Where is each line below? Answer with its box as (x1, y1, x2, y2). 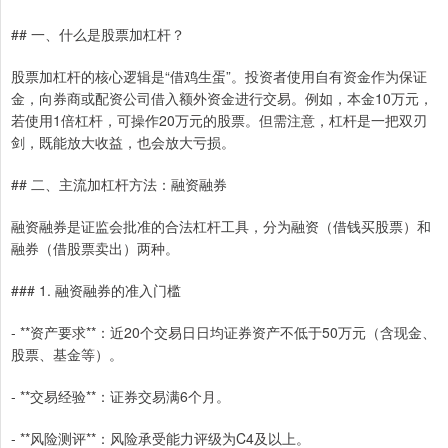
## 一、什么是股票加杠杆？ (11, 23, 185, 44)
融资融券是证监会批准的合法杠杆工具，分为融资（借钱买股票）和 (11, 215, 431, 236)
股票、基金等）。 (11, 343, 123, 364)
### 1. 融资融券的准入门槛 (11, 279, 181, 300)
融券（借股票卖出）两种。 (11, 237, 179, 258)
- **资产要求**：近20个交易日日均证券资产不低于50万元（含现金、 (11, 321, 436, 342)
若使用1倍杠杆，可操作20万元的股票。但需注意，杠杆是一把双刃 (11, 109, 427, 130)
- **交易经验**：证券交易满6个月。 (11, 385, 230, 406)
